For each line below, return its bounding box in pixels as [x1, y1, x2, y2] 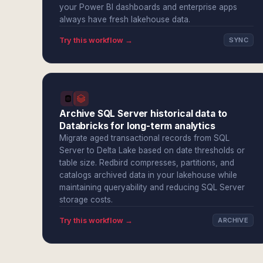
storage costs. [59, 195, 113, 204]
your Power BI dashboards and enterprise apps [59, 2, 237, 12]
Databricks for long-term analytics [59, 120, 215, 131]
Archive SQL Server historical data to [59, 108, 228, 119]
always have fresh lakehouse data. [59, 15, 190, 24]
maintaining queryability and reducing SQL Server [59, 183, 245, 192]
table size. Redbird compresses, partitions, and [59, 158, 234, 167]
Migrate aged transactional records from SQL [59, 133, 230, 143]
